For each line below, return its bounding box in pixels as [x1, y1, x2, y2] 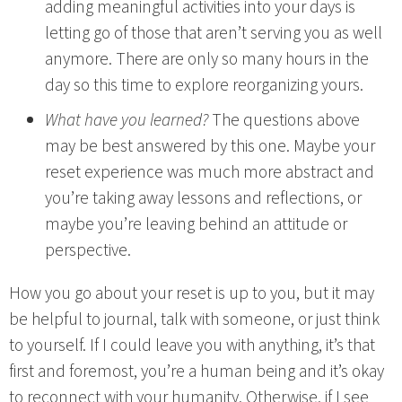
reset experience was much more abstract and [45, 159, 374, 185]
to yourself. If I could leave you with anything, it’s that [9, 332, 375, 358]
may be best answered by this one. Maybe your [45, 133, 375, 159]
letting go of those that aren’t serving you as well [45, 20, 382, 46]
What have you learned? [45, 107, 208, 133]
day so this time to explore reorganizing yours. [45, 72, 363, 98]
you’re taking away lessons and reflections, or [45, 185, 362, 211]
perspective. [45, 237, 131, 263]
